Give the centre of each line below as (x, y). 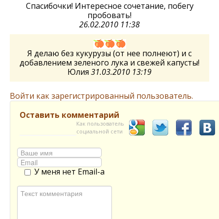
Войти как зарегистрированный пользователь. (101, 96)
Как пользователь (100, 123)
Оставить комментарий (69, 115)
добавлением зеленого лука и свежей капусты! (109, 63)
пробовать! (109, 15)
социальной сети (99, 131)
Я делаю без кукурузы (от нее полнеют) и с (109, 53)
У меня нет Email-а (69, 172)
